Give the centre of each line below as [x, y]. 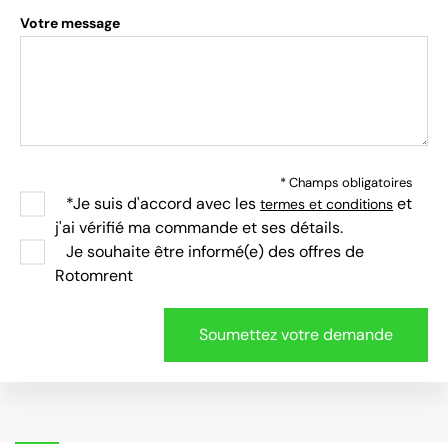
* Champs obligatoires [346, 182]
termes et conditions [326, 204]
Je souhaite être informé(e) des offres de [213, 251]
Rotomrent [94, 275]
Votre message [70, 23]
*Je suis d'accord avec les [161, 203]
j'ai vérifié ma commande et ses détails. [199, 227]
